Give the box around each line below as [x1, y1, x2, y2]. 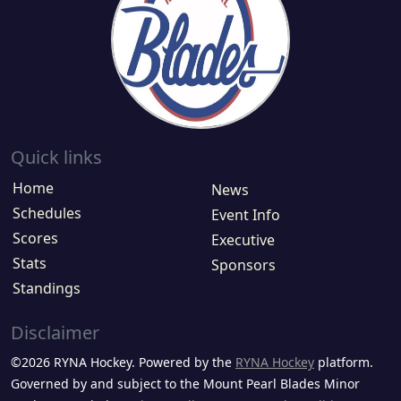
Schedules [13, 203, 81, 223]
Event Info [211, 205, 280, 225]
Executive [211, 230, 275, 250]
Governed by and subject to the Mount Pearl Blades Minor [11, 375, 360, 392]
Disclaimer [11, 320, 99, 345]
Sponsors [211, 255, 276, 275]
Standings [13, 278, 81, 298]
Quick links [11, 145, 102, 169]
